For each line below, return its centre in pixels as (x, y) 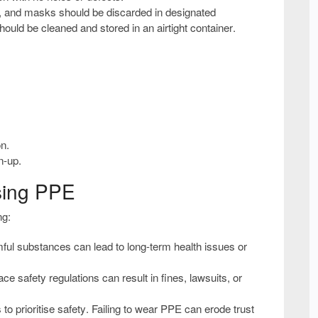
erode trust (229, 308)
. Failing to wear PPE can (145, 308)
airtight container (195, 27)
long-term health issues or (187, 246)
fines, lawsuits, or (202, 277)
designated (191, 11)
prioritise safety (51, 308)
